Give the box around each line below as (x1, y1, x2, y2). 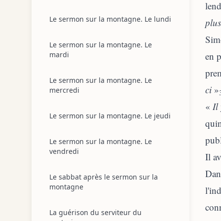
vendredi (49, 147, 79, 156)
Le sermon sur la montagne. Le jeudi (49, 111, 171, 120)
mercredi (49, 85, 79, 95)
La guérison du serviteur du (49, 208, 142, 217)
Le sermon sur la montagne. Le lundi (49, 14, 171, 24)
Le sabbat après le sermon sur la (49, 172, 158, 182)
